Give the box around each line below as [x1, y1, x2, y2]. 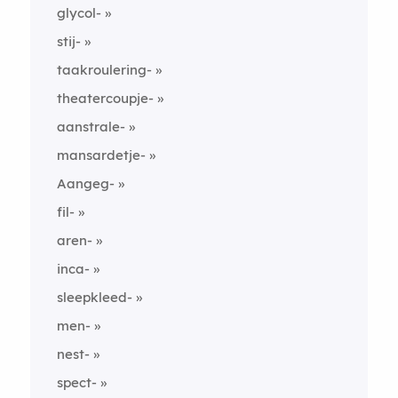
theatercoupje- [56, 90, 154, 107]
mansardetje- [56, 147, 146, 163]
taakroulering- [56, 61, 152, 78]
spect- [56, 374, 97, 391]
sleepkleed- [56, 289, 132, 306]
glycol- [56, 4, 101, 21]
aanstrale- [56, 118, 125, 135]
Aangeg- [56, 175, 115, 192]
